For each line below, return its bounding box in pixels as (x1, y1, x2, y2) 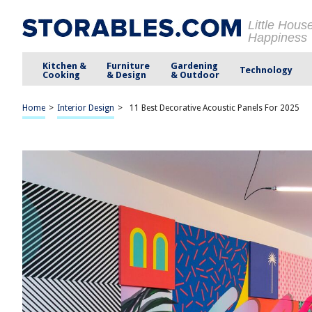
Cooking (42, 69, 81, 80)
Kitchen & (42, 60, 87, 71)
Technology (239, 65, 292, 75)
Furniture (107, 60, 150, 71)
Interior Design (57, 103, 114, 113)
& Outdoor (170, 69, 219, 80)
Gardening (170, 60, 218, 71)
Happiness (248, 31, 307, 45)
